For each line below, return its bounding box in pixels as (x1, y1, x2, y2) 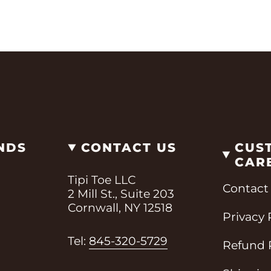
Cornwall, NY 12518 (68, 200, 173, 215)
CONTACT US (80, 140, 177, 155)
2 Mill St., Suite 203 (68, 186, 175, 201)
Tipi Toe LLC (68, 172, 136, 187)
